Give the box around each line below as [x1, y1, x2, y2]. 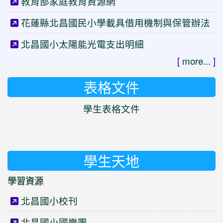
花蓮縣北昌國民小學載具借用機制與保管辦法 [21, 16, 210, 29]
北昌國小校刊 [21, 194, 78, 207]
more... [182, 54, 211, 67]
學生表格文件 [83, 102, 140, 115]
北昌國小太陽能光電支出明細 [21, 37, 144, 50]
